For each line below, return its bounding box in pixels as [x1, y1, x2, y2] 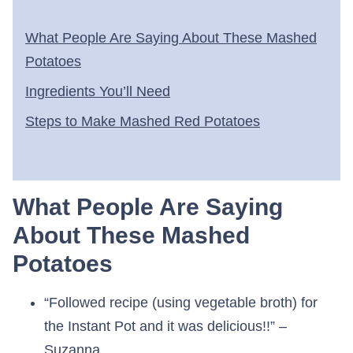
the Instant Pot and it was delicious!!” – [44, 318, 287, 335]
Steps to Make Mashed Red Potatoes [25, 113, 260, 130]
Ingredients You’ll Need [25, 84, 170, 100]
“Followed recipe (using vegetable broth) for [44, 295, 318, 311]
